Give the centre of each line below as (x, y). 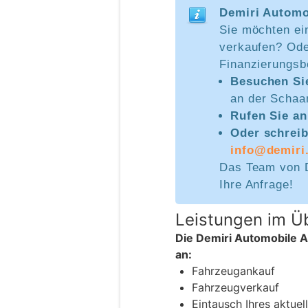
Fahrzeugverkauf (235, 288)
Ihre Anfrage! (256, 185)
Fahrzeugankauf (233, 271)
